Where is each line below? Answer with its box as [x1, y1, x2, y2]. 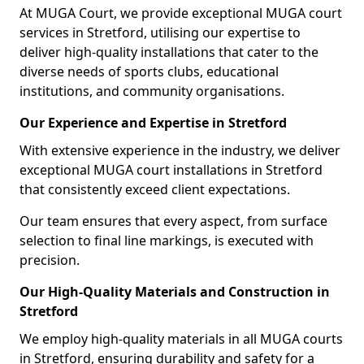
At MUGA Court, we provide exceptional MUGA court [19, 4, 342, 22]
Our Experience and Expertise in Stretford [19, 114, 287, 132]
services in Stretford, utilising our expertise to [19, 24, 301, 41]
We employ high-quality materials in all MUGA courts [19, 330, 343, 348]
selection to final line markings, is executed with [19, 232, 314, 249]
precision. [19, 251, 80, 269]
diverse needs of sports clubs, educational [19, 63, 279, 80]
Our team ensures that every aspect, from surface [19, 212, 327, 230]
